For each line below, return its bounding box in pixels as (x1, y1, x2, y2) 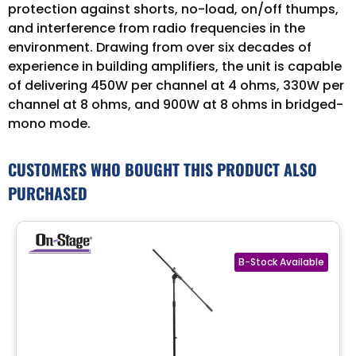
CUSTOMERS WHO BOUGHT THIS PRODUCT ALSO (8, 157, 317, 181)
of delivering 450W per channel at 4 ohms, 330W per (8, 75, 344, 95)
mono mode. (8, 114, 91, 133)
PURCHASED (8, 180, 87, 205)
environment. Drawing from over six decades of (8, 37, 311, 56)
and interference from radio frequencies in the (8, 18, 305, 37)
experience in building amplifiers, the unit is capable (8, 56, 342, 75)
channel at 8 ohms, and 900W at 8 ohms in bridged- (8, 95, 343, 114)
